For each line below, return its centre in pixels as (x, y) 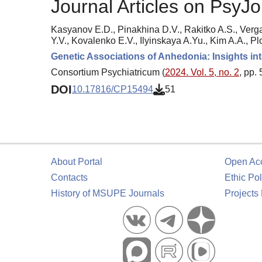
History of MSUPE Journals (108, 193)
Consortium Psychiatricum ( (108, 72)
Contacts (69, 177)
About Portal (77, 162)
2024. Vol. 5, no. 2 (202, 72)
